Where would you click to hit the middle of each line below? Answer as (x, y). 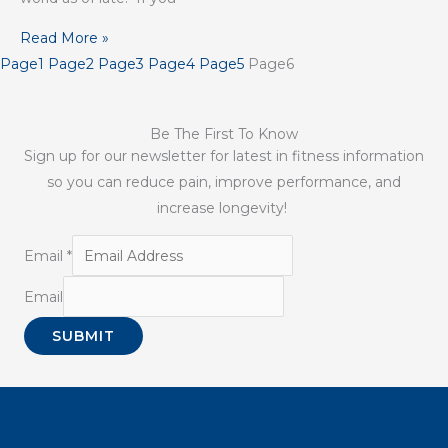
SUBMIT (83, 336)
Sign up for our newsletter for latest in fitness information (224, 156)
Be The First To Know (224, 134)
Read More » (64, 38)
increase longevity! (224, 208)
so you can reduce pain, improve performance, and (224, 182)
